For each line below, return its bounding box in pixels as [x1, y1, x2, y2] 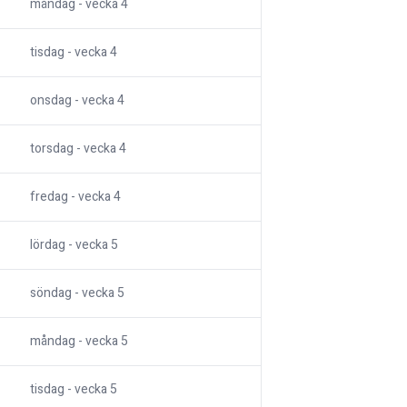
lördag [30, 235, 65, 255]
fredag [30, 187, 68, 207]
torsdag [30, 139, 74, 159]
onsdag [30, 91, 72, 111]
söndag [30, 283, 72, 303]
